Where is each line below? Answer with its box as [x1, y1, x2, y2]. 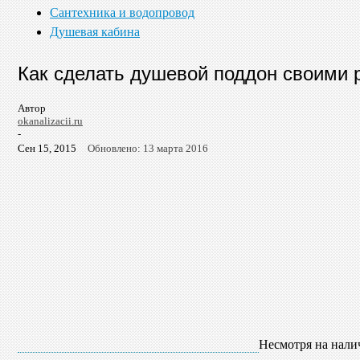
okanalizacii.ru [18, 114, 83, 127]
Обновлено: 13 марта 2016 [88, 141, 208, 154]
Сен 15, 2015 [18, 141, 76, 154]
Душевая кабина [50, 25, 140, 39]
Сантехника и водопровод [50, 6, 194, 19]
